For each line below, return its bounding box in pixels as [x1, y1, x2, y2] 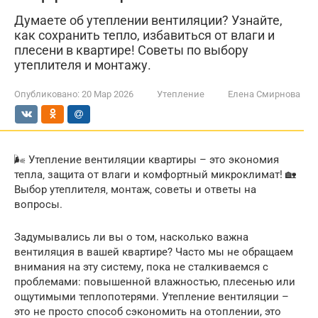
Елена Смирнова [228, 89, 300, 99]
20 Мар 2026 [82, 89, 133, 99]
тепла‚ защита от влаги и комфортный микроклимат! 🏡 [14, 168, 296, 181]
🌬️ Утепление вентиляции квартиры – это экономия [14, 153, 279, 166]
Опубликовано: [14, 89, 79, 99]
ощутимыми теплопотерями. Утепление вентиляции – [14, 290, 289, 303]
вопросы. [14, 198, 62, 211]
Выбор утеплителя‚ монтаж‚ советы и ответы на [14, 183, 256, 196]
